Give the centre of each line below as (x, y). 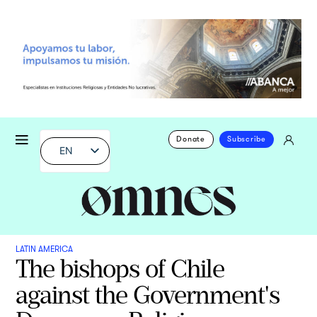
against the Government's (148, 294)
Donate (191, 139)
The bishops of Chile (120, 268)
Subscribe (247, 139)
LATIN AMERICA (45, 249)
